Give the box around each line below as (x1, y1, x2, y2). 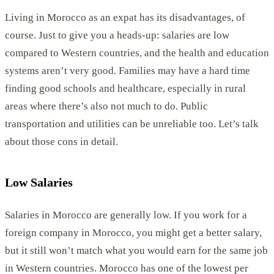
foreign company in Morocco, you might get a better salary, (5, 226, 262, 239)
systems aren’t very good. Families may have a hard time (5, 64, 250, 76)
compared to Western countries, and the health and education (5, 46, 269, 59)
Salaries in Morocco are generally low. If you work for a (5, 209, 247, 221)
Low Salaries (5, 175, 73, 189)
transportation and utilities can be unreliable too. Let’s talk (5, 117, 259, 130)
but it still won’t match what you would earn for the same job (5, 244, 268, 256)
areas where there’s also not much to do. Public (5, 100, 208, 112)
